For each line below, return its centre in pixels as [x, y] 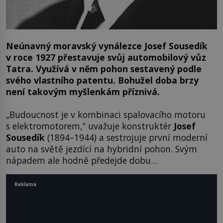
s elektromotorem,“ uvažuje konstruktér [90, 126]
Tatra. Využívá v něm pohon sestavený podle [104, 69]
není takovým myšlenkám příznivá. [83, 92]
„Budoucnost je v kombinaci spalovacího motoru [106, 114]
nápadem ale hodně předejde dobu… [82, 160]
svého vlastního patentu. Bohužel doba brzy [102, 80]
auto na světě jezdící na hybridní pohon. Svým [102, 149]
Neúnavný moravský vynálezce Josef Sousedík [107, 46]
